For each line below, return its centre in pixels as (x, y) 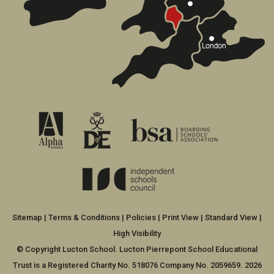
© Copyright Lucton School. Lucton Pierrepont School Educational (137, 249)
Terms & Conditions (84, 217)
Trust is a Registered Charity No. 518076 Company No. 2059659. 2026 (137, 265)
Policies (141, 217)
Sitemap (27, 217)
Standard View (231, 217)
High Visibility (137, 233)
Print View (180, 217)
